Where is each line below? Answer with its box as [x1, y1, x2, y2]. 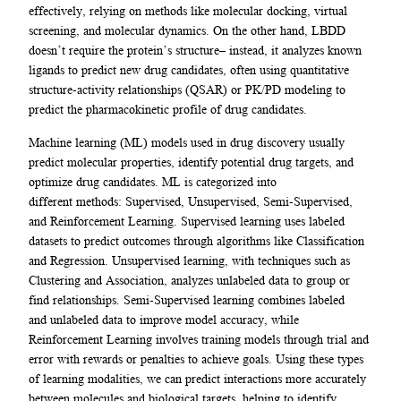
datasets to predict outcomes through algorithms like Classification [29, 233, 364, 248]
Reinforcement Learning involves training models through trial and [29, 331, 369, 346]
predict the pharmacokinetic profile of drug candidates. [29, 102, 311, 117]
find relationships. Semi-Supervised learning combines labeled [29, 292, 345, 307]
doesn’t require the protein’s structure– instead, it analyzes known [29, 43, 362, 58]
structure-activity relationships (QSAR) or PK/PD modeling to [29, 82, 346, 98]
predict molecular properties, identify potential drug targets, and [29, 154, 354, 169]
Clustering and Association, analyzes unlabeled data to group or [29, 272, 350, 287]
